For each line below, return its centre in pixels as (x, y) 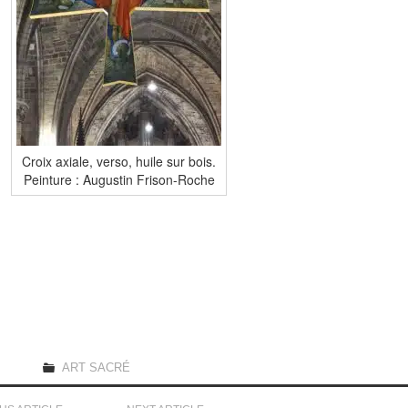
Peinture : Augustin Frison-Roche (119, 179)
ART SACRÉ (97, 367)
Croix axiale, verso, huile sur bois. (119, 161)
